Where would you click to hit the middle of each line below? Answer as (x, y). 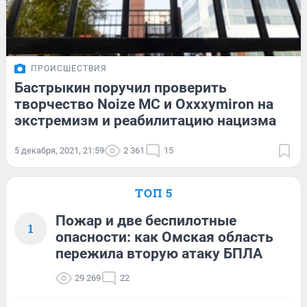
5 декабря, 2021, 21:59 (59, 150)
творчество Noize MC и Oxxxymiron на (144, 104)
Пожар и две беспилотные (146, 220)
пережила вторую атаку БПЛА (159, 253)
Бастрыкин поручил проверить (121, 87)
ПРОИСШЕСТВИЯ (69, 68)
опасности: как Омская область (164, 237)
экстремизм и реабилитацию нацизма (145, 120)
